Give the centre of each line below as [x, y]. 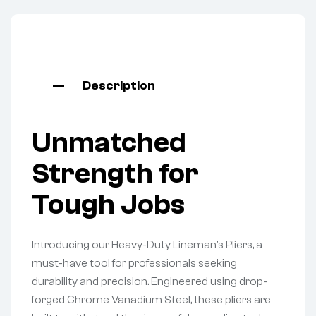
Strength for [115, 174]
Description [119, 86]
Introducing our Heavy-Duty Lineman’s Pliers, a [147, 244]
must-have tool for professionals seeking [134, 263]
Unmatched [109, 143]
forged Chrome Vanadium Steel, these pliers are [151, 299]
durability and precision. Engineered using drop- [150, 281]
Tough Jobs [108, 205]
